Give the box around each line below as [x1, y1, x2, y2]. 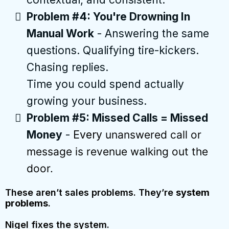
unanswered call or [105, 128, 201, 142]
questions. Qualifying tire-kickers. [27, 44, 199, 57]
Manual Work [27, 27, 94, 40]
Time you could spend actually [27, 78, 184, 91]
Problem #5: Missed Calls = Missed [27, 111, 208, 125]
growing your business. [27, 95, 147, 108]
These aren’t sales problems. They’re [5, 187, 176, 198]
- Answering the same [94, 27, 209, 40]
